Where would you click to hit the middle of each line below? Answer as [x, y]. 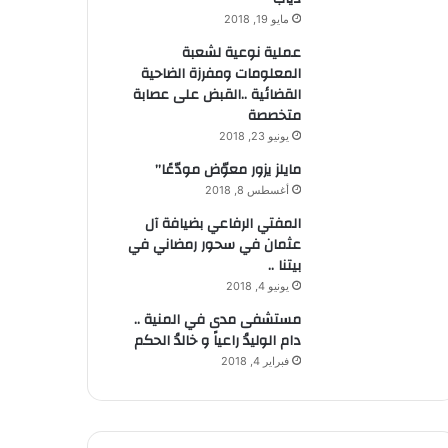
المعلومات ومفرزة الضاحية [220, 74]
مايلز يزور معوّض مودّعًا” [227, 170]
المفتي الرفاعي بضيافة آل [222, 224]
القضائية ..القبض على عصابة [216, 95]
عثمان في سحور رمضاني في [214, 245]
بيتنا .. [284, 266]
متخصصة [274, 116]
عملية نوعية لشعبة [241, 53]
